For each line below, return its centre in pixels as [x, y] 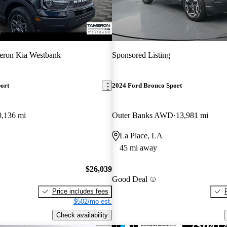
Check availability [82, 215]
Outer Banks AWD [142, 116]
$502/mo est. [92, 201]
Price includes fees [80, 191]
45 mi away [138, 148]
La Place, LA [141, 136]
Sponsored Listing [141, 55]
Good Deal [129, 179]
